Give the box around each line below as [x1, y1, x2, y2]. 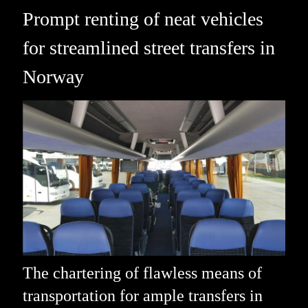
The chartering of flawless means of [22, 264, 262, 283]
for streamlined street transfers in [22, 36, 275, 58]
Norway [22, 65, 84, 87]
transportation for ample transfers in [22, 287, 263, 305]
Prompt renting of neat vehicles [22, 8, 263, 30]
